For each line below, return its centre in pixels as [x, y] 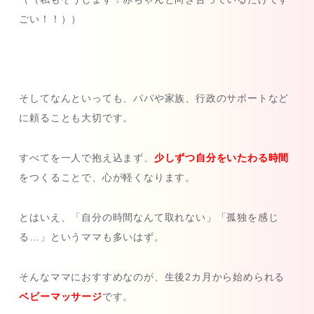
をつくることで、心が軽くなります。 [107, 178]
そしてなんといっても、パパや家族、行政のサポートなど [154, 98]
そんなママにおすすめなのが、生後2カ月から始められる [152, 277]
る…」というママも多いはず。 [92, 237]
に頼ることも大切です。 [76, 118]
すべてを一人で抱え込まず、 [87, 158]
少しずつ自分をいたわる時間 [221, 158]
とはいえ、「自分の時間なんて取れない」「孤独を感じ [149, 217]
